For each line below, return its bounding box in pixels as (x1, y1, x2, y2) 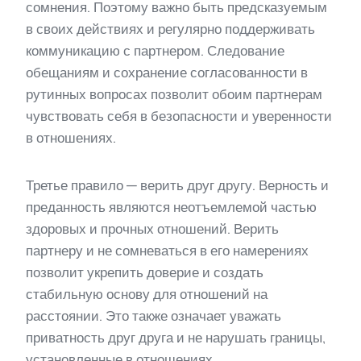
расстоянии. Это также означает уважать (26, 308, 281, 325)
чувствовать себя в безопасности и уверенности (26, 108, 332, 125)
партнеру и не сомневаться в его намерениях (26, 243, 309, 259)
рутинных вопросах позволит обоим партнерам (26, 86, 322, 103)
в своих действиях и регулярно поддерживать (26, 21, 315, 38)
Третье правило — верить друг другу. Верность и (26, 177, 329, 194)
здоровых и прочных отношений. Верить (26, 221, 279, 238)
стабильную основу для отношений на (26, 286, 268, 303)
